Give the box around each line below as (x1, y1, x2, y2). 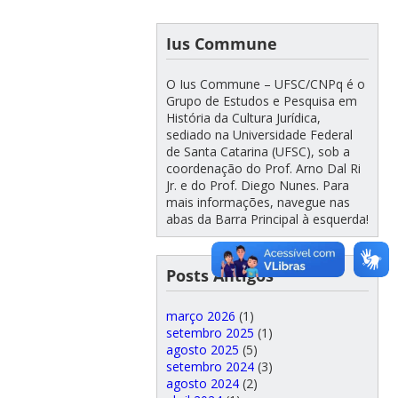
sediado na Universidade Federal (165, 125, 353, 143)
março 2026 (165, 306, 235, 324)
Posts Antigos (165, 264, 274, 286)
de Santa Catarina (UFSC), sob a (165, 142, 350, 160)
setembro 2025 (165, 323, 254, 341)
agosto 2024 (165, 374, 239, 392)
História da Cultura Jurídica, (165, 108, 321, 126)
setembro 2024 (165, 357, 254, 375)
